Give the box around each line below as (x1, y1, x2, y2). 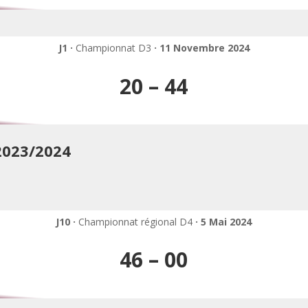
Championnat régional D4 (78, 214, 196, 228)
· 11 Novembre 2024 (153, 41, 250, 55)
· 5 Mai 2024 (195, 214, 252, 228)
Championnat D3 (75, 41, 154, 55)
